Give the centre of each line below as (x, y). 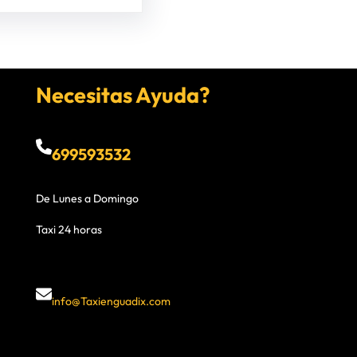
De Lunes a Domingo (87, 198)
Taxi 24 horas (69, 230)
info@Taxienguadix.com (111, 301)
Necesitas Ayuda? (122, 95)
